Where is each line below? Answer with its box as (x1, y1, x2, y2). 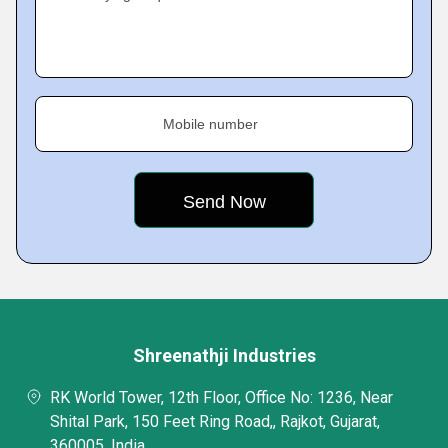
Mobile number (163, 116, 258, 132)
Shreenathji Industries (132, 345, 316, 366)
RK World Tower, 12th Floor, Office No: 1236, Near (50, 388, 393, 407)
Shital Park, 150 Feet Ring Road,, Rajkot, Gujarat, (50, 412, 380, 431)
